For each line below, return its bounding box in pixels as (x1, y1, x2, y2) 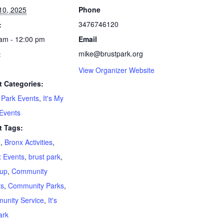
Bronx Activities (4, 137, 52, 147)
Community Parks (8, 180, 64, 191)
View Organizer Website (78, 65, 154, 75)
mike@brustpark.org (78, 48, 143, 59)
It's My (43, 93, 63, 103)
